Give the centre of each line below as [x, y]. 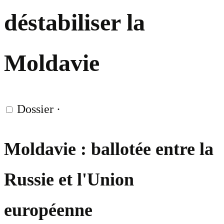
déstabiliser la [74, 22]
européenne [48, 210]
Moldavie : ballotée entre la [109, 149]
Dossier [35, 109]
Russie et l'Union [69, 180]
